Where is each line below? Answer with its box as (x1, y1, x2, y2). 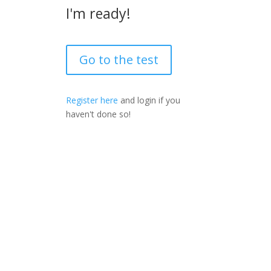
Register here (66, 94, 119, 106)
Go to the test (79, 51, 159, 68)
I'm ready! (66, 4, 131, 24)
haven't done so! (66, 108, 131, 120)
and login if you (118, 94, 181, 106)
